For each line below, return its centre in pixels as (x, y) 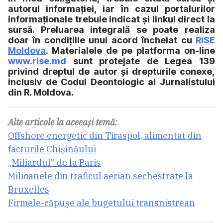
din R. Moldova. (41, 93)
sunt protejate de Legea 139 (141, 61)
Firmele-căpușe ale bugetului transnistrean (102, 203)
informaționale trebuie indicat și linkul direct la (111, 19)
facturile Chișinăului (52, 149)
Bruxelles (29, 190)
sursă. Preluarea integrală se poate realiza (111, 30)
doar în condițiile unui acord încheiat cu (102, 40)
